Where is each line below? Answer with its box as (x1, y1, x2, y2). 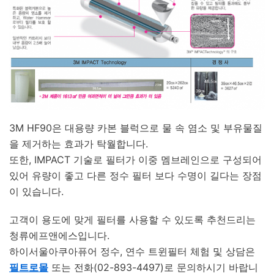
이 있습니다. (9, 185, 64, 198)
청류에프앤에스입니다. (9, 229, 109, 242)
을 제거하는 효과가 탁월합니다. (9, 137, 148, 150)
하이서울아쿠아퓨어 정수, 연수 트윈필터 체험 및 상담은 (9, 245, 255, 257)
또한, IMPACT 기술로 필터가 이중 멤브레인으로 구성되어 (9, 153, 262, 166)
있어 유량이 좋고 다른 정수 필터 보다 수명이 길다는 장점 (9, 169, 262, 182)
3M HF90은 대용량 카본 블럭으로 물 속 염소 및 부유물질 (9, 121, 262, 134)
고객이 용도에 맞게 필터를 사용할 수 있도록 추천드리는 (9, 213, 256, 226)
